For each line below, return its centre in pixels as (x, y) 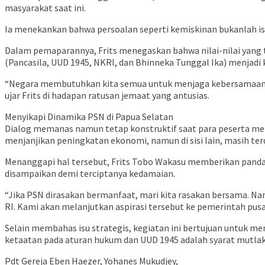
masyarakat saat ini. (45, 8)
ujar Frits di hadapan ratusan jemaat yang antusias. (107, 96)
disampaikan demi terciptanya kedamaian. (90, 174)
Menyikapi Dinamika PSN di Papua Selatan (89, 117)
